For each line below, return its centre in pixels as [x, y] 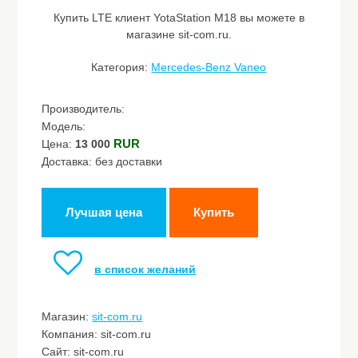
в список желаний [145, 269]
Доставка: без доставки [102, 161]
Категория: [121, 67]
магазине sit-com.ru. [179, 34]
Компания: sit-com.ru [97, 334]
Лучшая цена [104, 212]
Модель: [64, 126]
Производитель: [84, 109]
